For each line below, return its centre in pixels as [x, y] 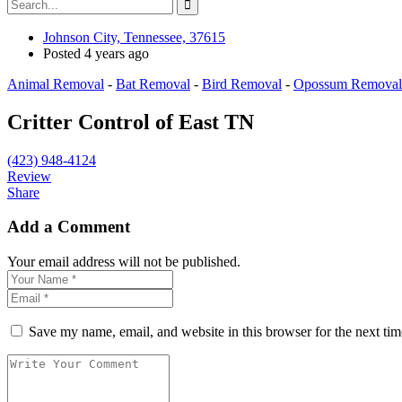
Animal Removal [56, 83]
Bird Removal [242, 83]
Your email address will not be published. [124, 262]
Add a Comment [69, 227]
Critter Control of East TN [131, 122]
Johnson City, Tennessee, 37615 [134, 37]
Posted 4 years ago [96, 53]
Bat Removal [153, 83]
